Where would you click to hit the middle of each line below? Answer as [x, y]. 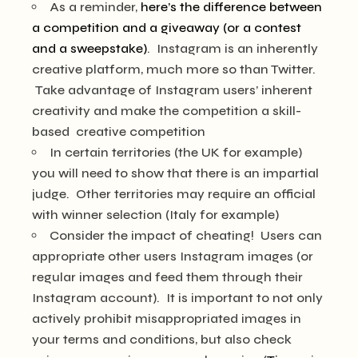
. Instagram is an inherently [233, 48]
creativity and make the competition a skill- [167, 111]
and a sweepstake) [90, 48]
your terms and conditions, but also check [162, 339]
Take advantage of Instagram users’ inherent [173, 90]
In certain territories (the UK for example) [176, 152]
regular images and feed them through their [168, 277]
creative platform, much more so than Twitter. [174, 69]
